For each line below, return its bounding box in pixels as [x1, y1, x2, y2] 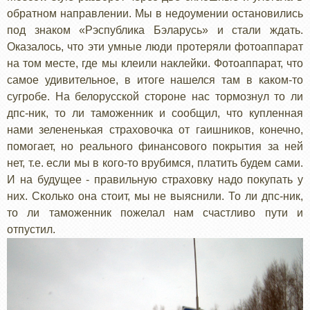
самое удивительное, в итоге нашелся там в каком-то [7, 73, 303, 86]
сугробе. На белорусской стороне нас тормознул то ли [7, 90, 303, 102]
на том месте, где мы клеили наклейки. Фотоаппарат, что [7, 57, 303, 69]
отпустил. [7, 223, 55, 235]
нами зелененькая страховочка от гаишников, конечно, [7, 123, 303, 136]
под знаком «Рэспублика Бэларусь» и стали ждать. [7, 24, 303, 36]
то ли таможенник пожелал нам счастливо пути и [7, 206, 303, 219]
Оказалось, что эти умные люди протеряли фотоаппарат [7, 40, 303, 53]
